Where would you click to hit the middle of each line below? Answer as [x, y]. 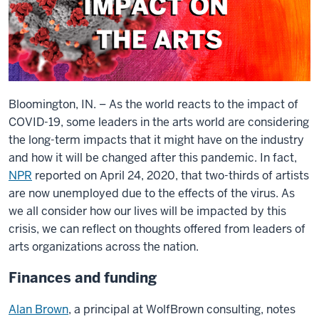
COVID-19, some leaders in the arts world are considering [159, 122]
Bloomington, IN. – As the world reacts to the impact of [153, 104]
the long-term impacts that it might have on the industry [156, 140]
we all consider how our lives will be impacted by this [147, 211]
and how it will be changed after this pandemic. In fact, [153, 157]
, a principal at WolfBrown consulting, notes [182, 309]
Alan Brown [38, 309]
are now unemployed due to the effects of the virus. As [152, 193]
